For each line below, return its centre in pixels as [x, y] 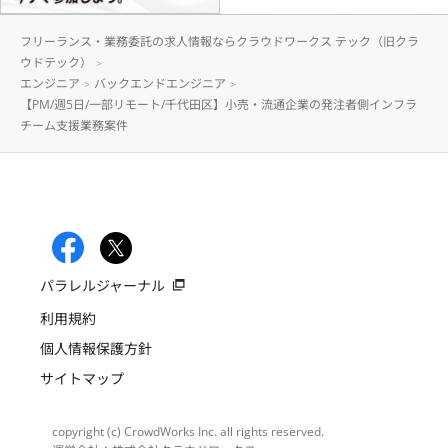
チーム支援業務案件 [74, 125]
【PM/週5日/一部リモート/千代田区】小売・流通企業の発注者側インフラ [218, 104]
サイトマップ [82, 378]
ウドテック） [56, 62]
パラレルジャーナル [102, 285]
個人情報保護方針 [96, 348]
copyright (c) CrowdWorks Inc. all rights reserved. [188, 431]
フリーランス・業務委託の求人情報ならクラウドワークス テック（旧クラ [219, 41]
